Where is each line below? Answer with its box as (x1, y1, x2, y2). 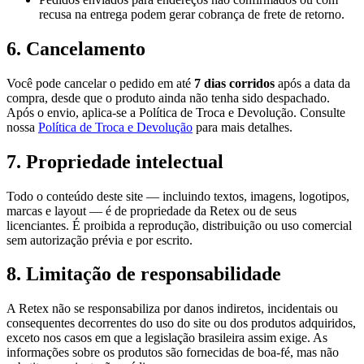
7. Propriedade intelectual (6, 150, 223, 172)
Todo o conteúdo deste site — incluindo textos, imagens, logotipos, (6, 188, 349, 203)
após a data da (275, 76, 350, 90)
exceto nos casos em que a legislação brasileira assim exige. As (6, 331, 327, 345)
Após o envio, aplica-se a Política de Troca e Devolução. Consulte (6, 105, 345, 119)
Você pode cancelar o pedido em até (6, 76, 194, 90)
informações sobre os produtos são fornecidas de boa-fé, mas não (6, 345, 339, 360)
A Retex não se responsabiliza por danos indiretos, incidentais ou (6, 301, 338, 316)
